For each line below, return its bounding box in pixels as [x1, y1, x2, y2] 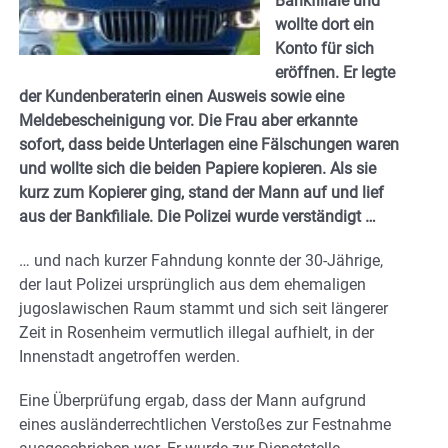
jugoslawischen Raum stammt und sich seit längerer [19, 298, 388, 318]
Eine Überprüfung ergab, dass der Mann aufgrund [19, 390, 366, 410]
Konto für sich [275, 38, 374, 58]
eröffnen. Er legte [275, 62, 395, 82]
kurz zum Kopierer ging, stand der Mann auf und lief [19, 182, 384, 202]
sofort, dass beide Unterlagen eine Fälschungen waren [19, 134, 399, 154]
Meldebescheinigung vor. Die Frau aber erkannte [19, 110, 357, 130]
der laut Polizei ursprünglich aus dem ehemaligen [19, 274, 366, 294]
